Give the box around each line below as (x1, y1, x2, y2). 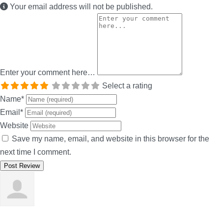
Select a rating (102, 82, 152, 90)
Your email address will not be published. (8, 2, 153, 11)
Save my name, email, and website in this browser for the (12, 135, 209, 143)
